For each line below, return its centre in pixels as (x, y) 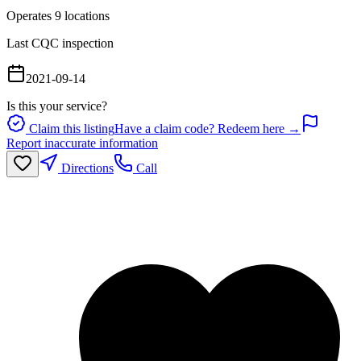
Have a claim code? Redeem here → (207, 129)
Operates (31, 16)
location (83, 16)
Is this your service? (57, 106)
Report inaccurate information (82, 143)
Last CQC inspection (60, 44)
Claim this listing (70, 129)
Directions (86, 168)
